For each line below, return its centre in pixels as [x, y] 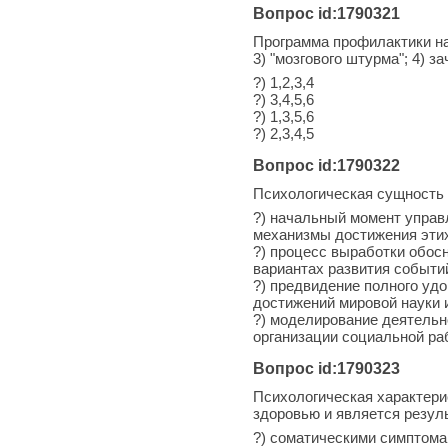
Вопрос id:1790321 [326, 13]
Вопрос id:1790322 [326, 165]
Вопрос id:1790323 [326, 368]
